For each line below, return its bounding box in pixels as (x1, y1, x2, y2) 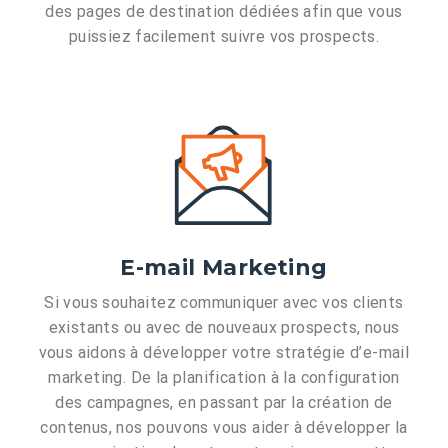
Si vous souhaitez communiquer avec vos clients (44, 292, 404, 312)
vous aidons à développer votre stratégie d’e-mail (38, 342, 410, 362)
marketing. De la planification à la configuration (48, 367, 400, 387)
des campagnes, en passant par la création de (55, 392, 393, 412)
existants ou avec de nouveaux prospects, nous (48, 317, 400, 337)
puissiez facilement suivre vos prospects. (68, 26, 380, 46)
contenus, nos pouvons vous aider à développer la (40, 417, 408, 437)
